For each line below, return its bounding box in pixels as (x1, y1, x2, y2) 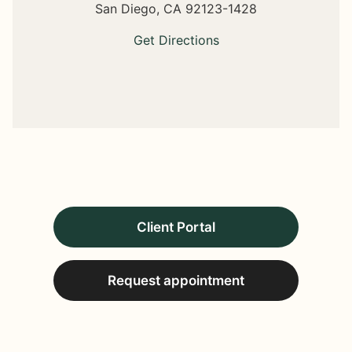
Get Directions (133, 32, 219, 48)
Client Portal (137, 218, 215, 235)
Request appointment (108, 272, 244, 288)
